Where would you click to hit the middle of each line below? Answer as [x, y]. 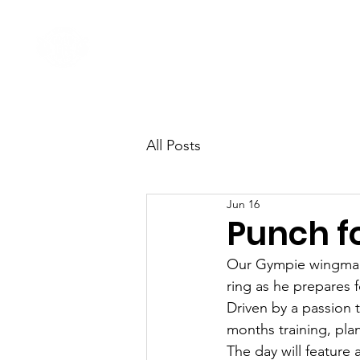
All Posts [174, 145]
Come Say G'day [279, 47]
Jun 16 [243, 204]
